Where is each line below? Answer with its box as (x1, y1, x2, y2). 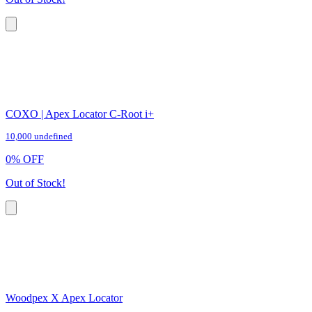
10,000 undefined (6, 132, 72, 142)
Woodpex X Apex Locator (6, 292, 123, 304)
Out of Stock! (6, 177, 65, 189)
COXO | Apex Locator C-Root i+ (6, 108, 154, 120)
